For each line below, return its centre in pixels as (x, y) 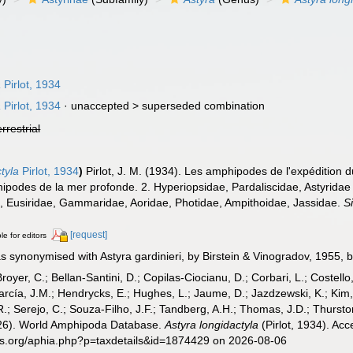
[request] (89, 235)
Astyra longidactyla (212, 324)
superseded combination (204, 106)
